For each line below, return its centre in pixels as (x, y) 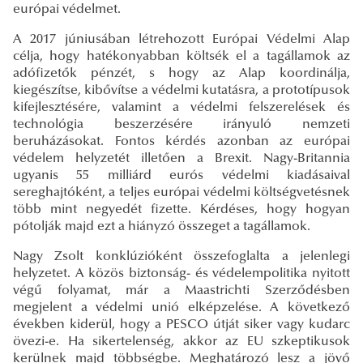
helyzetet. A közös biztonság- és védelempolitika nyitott (181, 273)
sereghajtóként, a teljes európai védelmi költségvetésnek (181, 192)
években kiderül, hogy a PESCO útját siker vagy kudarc (181, 325)
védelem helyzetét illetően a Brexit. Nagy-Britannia (181, 158)
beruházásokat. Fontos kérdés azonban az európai (181, 141)
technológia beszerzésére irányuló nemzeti (181, 124)
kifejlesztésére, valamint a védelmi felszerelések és (181, 107)
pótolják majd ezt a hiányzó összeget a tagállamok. (162, 226)
